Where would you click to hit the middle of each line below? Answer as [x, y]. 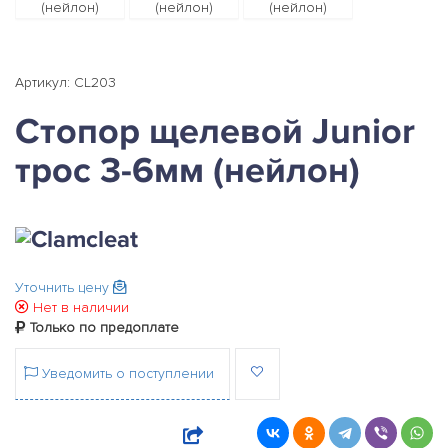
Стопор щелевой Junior [215, 132]
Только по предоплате [102, 328]
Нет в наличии [79, 308]
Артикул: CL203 [65, 82]
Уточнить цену [64, 288]
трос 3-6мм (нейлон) [187, 171]
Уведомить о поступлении [126, 374]
